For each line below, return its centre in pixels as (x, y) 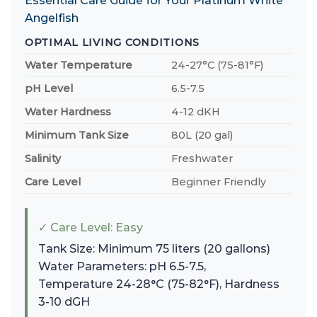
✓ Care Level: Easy (91, 227)
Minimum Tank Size (77, 135)
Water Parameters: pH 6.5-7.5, (122, 266)
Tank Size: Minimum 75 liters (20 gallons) (154, 248)
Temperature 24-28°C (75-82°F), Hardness (159, 284)
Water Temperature (79, 65)
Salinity (43, 158)
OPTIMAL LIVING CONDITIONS (112, 42)
